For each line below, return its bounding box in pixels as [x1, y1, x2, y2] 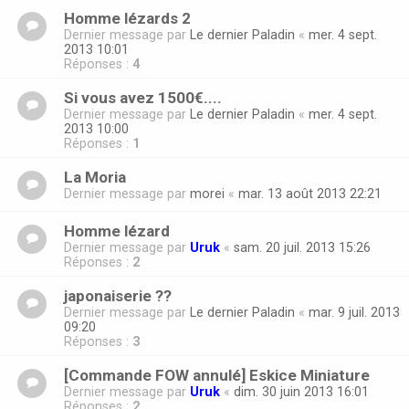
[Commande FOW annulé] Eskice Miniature [64, 366, 370, 385]
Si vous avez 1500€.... [64, 89, 222, 108]
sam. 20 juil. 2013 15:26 [234, 240, 371, 256]
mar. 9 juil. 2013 [309, 305, 400, 320]
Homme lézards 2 [64, 9, 191, 28]
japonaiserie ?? [64, 287, 172, 306]
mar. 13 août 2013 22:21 [238, 186, 382, 202]
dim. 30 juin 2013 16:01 [234, 384, 369, 400]
